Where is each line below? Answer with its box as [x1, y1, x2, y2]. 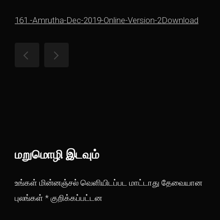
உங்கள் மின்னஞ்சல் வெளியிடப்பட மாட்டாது [15, 178, 160, 188]
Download [162, 15, 198, 25]
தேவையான [162, 178, 202, 188]
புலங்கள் [15, 193, 45, 203]
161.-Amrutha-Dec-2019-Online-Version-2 [15, 15, 162, 25]
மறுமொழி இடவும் [15, 148, 99, 162]
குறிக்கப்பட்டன [49, 193, 102, 203]
